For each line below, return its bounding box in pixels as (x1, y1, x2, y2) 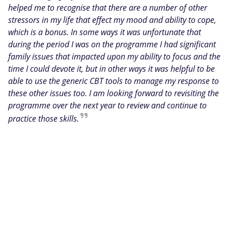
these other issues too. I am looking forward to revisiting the (8, 87, 219, 99)
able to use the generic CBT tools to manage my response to (8, 75, 219, 87)
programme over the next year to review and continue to (8, 99, 207, 111)
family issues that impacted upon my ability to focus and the (8, 50, 220, 62)
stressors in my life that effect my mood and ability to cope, (8, 14, 216, 25)
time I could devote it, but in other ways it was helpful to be (8, 63, 215, 74)
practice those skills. (8, 113, 79, 125)
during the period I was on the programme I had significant (8, 38, 216, 50)
